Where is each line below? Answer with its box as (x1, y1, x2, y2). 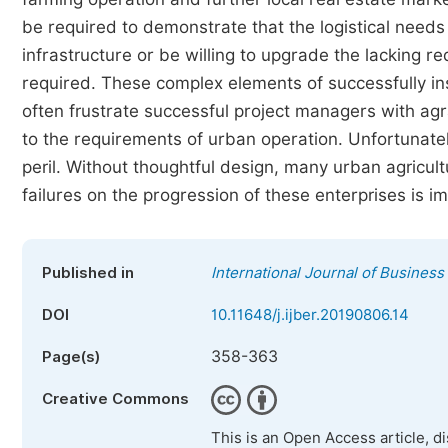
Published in (42, 264, 134, 282)
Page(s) (42, 348, 100, 366)
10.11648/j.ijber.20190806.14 (211, 306, 409, 324)
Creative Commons (42, 390, 189, 408)
